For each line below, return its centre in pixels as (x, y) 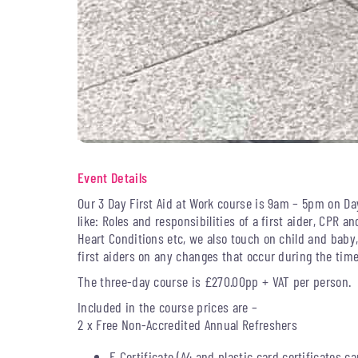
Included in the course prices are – (168, 307)
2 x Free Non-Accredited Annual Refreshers (188, 324)
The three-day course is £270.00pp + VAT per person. (215, 281)
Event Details (113, 177)
